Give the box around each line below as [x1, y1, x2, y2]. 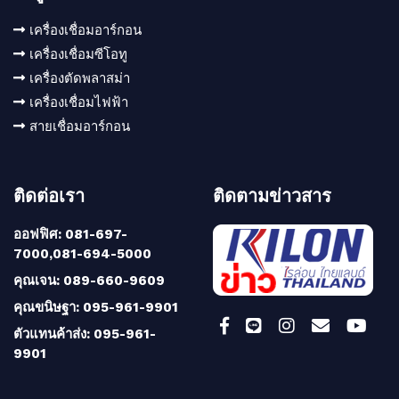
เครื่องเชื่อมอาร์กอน [29, 21, 142, 38]
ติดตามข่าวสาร [213, 184, 331, 207]
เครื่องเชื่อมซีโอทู [29, 45, 127, 62]
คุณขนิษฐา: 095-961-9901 [13, 298, 178, 315]
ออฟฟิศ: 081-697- [13, 225, 127, 242]
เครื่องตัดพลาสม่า [29, 69, 130, 86]
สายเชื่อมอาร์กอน [29, 118, 130, 134]
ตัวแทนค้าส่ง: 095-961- [13, 325, 156, 342]
